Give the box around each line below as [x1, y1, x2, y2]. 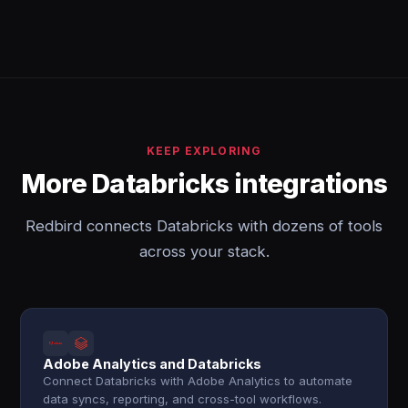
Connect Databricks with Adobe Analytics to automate [43, 373, 353, 388]
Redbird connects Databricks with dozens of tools [25, 217, 382, 235]
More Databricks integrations [20, 168, 388, 199]
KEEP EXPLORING [146, 144, 262, 158]
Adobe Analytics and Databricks [43, 356, 262, 372]
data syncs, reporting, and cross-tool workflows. [43, 392, 322, 406]
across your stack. [138, 242, 270, 260]
